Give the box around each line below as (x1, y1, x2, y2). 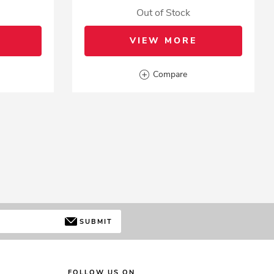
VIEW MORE (130, 35, 198, 46)
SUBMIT (79, 217, 113, 226)
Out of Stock (136, 6, 191, 20)
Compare (153, 68, 188, 80)
